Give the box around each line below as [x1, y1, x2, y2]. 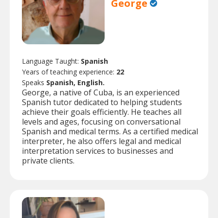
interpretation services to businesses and [22, 145, 173, 157]
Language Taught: [22, 56, 81, 66]
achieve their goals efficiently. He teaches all [22, 107, 182, 118]
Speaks [22, 78, 46, 88]
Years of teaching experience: [22, 67, 116, 77]
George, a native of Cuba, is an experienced [22, 87, 180, 98]
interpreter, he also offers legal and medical [22, 136, 181, 147]
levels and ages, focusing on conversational [22, 116, 181, 127]
